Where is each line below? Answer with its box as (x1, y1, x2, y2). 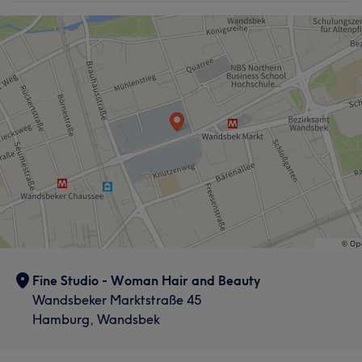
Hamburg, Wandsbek (32, 311, 160, 327)
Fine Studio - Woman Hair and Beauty (32, 272, 260, 288)
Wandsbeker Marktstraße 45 (32, 292, 201, 308)
